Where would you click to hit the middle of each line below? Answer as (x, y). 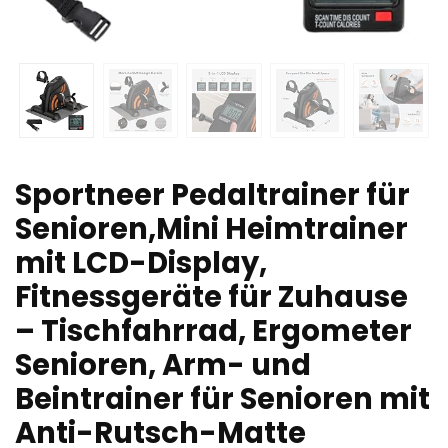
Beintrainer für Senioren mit (222, 398)
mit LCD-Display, (141, 262)
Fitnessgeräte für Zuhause (211, 296)
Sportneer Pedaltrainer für (212, 194)
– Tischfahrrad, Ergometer (213, 330)
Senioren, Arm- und (163, 364)
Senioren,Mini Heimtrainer (211, 228)
